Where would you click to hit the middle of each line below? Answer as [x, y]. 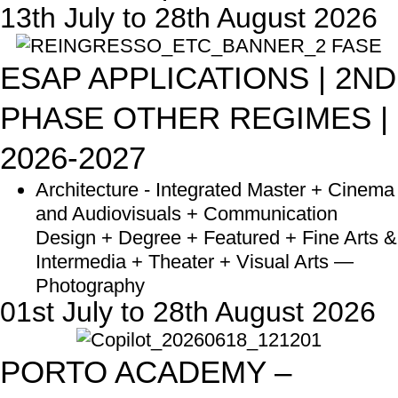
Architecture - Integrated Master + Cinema [215, 189]
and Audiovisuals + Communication [187, 213]
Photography [90, 285]
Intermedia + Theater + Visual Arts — [195, 261]
